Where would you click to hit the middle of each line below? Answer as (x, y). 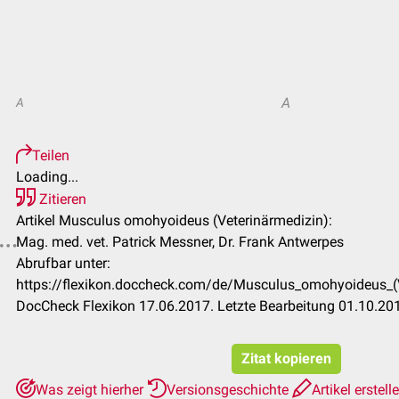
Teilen (51, 155)
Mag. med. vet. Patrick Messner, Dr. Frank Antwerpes (180, 242)
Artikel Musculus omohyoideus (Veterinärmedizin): (174, 220)
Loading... (47, 177)
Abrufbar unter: (63, 263)
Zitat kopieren (286, 358)
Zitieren (61, 199)
